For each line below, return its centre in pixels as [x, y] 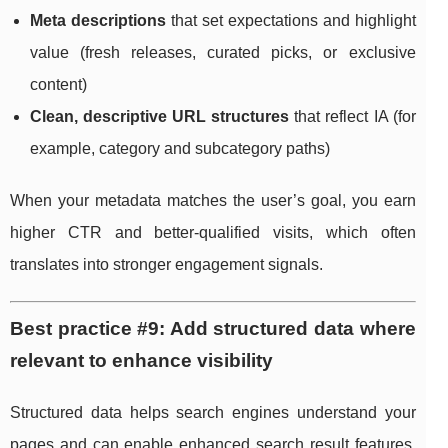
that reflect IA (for [352, 117]
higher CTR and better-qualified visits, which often [213, 233]
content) [58, 85]
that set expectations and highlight [290, 21]
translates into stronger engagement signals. [166, 265]
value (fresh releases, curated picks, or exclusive [223, 53]
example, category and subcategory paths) [180, 149]
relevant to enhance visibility [141, 361]
